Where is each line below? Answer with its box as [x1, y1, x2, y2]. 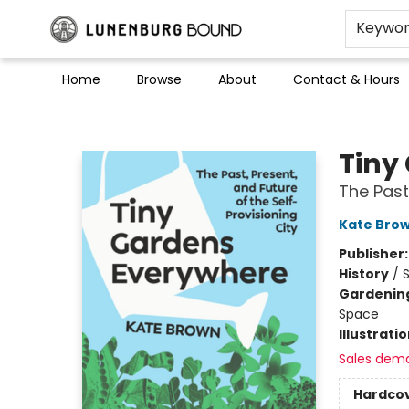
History [338, 265, 389, 283]
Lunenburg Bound [14, 109, 125, 127]
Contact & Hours [293, 70, 400, 89]
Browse [137, 70, 182, 89]
